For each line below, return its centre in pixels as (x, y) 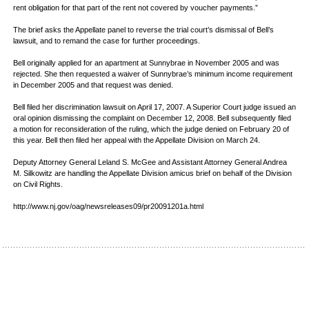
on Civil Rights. (38, 184)
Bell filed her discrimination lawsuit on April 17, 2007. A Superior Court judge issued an (154, 107)
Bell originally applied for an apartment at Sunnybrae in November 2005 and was (146, 63)
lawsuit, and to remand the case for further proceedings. (107, 41)
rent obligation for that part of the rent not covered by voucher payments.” (136, 8)
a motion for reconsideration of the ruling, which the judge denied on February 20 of (151, 129)
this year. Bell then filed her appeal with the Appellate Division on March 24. (137, 140)
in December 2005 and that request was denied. (93, 85)
